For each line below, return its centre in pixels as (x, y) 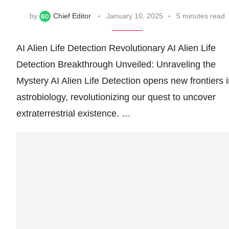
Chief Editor (72, 16)
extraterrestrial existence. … (74, 113)
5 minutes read (200, 16)
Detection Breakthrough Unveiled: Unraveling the (116, 64)
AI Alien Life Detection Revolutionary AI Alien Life (116, 48)
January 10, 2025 (134, 16)
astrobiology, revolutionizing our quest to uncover (116, 97)
